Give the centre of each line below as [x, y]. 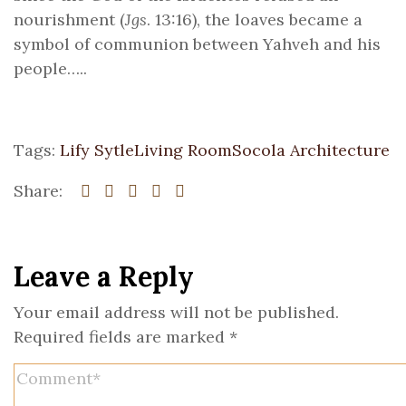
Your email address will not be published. [176, 312]
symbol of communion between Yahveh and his [197, 44]
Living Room [183, 150]
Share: [38, 191]
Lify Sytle [97, 150]
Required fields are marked [121, 337]
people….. [50, 68]
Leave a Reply [104, 276]
